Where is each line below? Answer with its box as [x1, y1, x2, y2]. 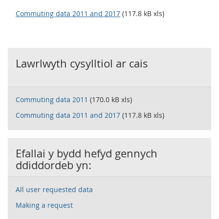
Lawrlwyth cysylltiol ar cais [16, 56, 148, 70]
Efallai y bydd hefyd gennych [16, 146, 157, 160]
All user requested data [16, 185, 93, 194]
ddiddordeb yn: [16, 158, 91, 172]
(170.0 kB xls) [88, 95, 132, 104]
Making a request [16, 200, 73, 210]
